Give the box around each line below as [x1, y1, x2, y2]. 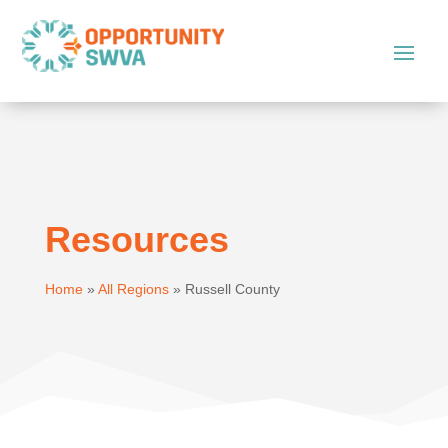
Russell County [184, 280, 280, 297]
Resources [44, 218, 229, 260]
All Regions [97, 280, 169, 297]
